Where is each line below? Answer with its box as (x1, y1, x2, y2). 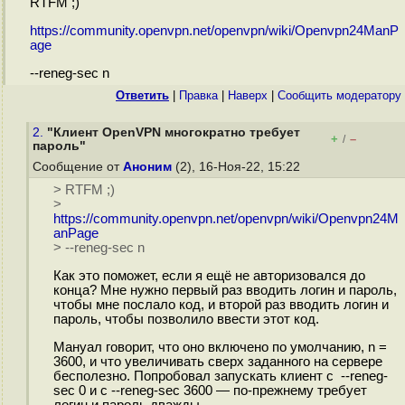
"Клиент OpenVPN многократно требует (47, 126, 300, 139)
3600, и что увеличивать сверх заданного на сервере (52, 353, 382, 369)
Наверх (228, 89, 268, 102)
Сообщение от (33, 160, 123, 174)
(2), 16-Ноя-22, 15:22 (172, 160, 304, 174)
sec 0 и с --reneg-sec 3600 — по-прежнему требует (52, 382, 367, 398)
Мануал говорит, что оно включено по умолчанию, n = (52, 339, 387, 354)
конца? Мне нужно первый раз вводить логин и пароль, (52, 283, 397, 298)
